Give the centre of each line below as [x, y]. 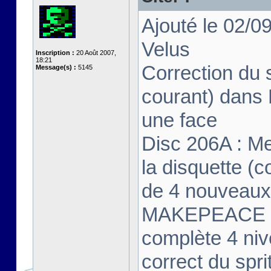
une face [179, 120]
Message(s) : [56, 67]
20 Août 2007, [95, 53]
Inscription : [55, 53]
